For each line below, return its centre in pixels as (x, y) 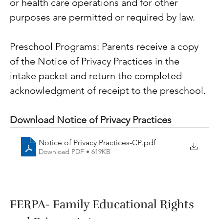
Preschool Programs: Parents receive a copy (105, 47)
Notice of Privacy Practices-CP (90, 142)
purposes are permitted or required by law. (102, 17)
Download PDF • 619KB (75, 151)
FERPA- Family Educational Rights (104, 205)
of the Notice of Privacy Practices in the (96, 61)
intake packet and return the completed (97, 76)
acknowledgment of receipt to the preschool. (109, 91)
